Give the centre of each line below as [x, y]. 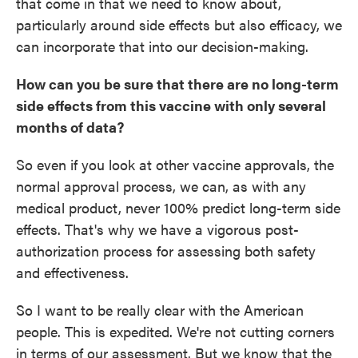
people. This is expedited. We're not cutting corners [175, 332]
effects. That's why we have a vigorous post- [157, 229]
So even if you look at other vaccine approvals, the [175, 165]
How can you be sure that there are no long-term [177, 84]
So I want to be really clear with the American [160, 310]
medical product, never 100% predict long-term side [178, 208]
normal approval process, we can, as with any [161, 186]
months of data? [70, 127]
